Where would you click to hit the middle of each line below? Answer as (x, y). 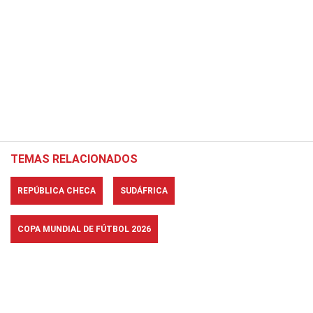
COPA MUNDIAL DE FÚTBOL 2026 (84, 229)
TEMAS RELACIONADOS (74, 159)
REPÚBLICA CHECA (57, 191)
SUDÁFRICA (144, 191)
